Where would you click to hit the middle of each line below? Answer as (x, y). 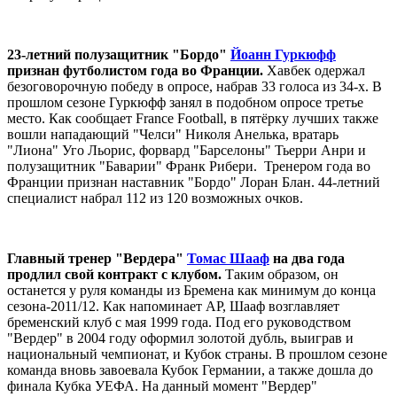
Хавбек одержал (314, 70)
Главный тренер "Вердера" (97, 258)
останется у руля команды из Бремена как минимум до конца (191, 290)
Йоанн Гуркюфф (283, 54)
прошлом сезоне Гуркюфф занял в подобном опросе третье (185, 102)
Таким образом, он (280, 274)
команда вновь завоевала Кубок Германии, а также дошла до (190, 370)
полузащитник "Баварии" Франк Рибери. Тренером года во (189, 166)
